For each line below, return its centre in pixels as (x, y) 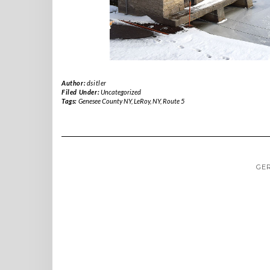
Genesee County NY (105, 101)
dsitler (97, 83)
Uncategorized (121, 92)
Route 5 (173, 101)
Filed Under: (81, 92)
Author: (74, 83)
